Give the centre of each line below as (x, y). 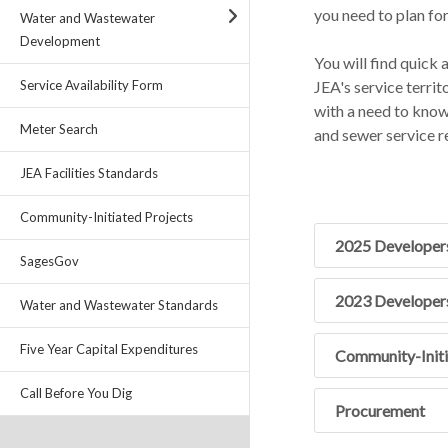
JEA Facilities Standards (89, 173)
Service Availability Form (91, 85)
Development (60, 41)
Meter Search (59, 129)
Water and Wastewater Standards (119, 305)
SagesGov (49, 261)
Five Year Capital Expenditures (109, 349)
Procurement (380, 410)
